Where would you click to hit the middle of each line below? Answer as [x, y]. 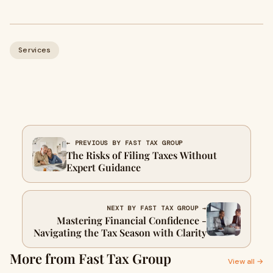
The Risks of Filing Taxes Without [142, 155]
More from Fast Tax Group [90, 258]
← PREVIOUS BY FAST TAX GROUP [125, 143]
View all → [246, 261]
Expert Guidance [104, 167]
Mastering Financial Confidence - [132, 220]
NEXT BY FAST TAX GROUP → [157, 208]
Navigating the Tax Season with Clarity [120, 232]
